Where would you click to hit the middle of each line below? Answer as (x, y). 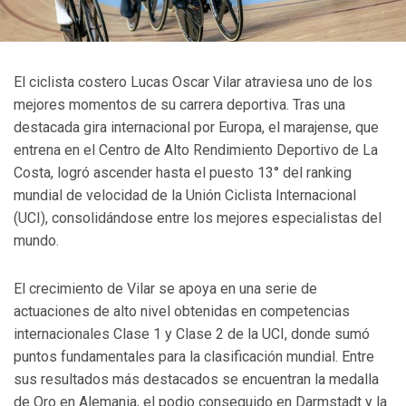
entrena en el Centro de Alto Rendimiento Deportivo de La (196, 150)
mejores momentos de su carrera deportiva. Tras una (179, 105)
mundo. (36, 241)
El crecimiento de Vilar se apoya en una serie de (165, 289)
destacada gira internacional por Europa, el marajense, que (196, 128)
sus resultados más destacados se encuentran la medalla (196, 380)
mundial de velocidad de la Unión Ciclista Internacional (185, 196)
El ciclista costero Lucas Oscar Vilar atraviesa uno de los (193, 82)
